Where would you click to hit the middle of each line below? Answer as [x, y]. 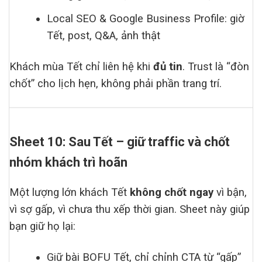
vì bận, [230, 192]
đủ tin [168, 67]
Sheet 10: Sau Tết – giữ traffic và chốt [120, 142]
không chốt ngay [172, 192]
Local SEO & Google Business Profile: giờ [146, 19]
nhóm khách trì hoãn [68, 162]
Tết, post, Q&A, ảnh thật [104, 36]
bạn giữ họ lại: [42, 226]
